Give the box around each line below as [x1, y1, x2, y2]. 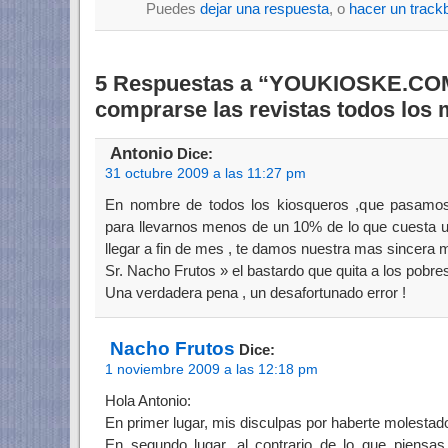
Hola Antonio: [105, 392, 191, 409]
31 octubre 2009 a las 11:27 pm [105, 166, 306, 181]
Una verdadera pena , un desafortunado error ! [105, 284, 406, 301]
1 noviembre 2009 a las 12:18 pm [105, 362, 318, 377]
